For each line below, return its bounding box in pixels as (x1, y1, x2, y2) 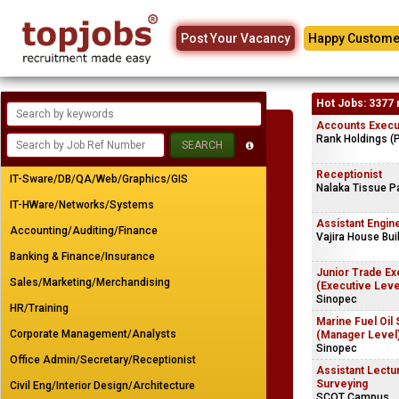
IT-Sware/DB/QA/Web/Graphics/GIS (10, 173, 188, 185)
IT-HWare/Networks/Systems (10, 199, 154, 211)
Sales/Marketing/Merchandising (10, 276, 170, 289)
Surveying (316, 378, 368, 390)
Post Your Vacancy (181, 31, 290, 45)
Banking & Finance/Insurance (10, 250, 155, 263)
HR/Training (10, 302, 69, 314)
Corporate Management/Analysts (10, 328, 176, 340)
